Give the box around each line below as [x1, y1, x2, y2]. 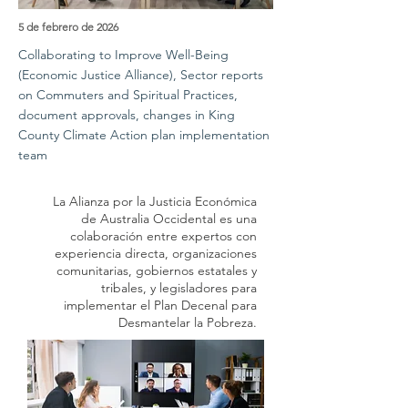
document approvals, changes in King [18, 107, 235, 123]
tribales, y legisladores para [101, 280, 257, 296]
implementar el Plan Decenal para [64, 297, 257, 313]
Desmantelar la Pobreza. [118, 314, 257, 331]
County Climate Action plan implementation [18, 127, 270, 143]
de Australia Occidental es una [81, 210, 257, 227]
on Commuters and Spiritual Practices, [18, 87, 238, 103]
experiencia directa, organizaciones [55, 245, 257, 261]
